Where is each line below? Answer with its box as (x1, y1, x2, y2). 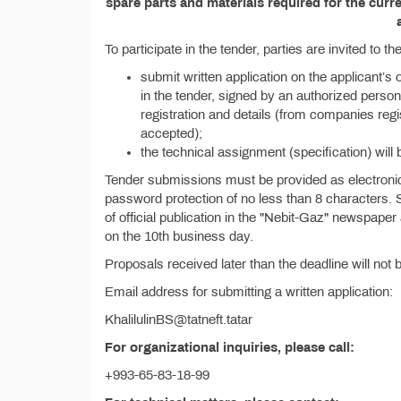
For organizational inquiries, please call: (105, 340, 354, 354)
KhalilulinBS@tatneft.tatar (105, 312, 252, 327)
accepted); (141, 126, 202, 141)
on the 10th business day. (105, 229, 253, 243)
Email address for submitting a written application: (105, 285, 393, 299)
